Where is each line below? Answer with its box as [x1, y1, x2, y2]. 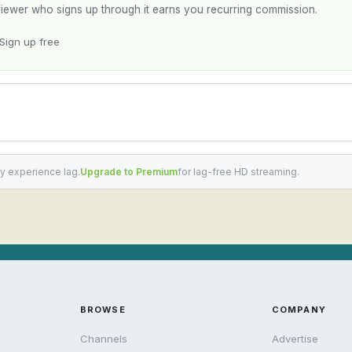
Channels [80, 332, 127, 345]
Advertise [272, 332, 318, 345]
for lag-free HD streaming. [178, 166, 299, 178]
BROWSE [80, 304, 126, 315]
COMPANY [272, 304, 326, 315]
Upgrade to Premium [80, 166, 178, 178]
